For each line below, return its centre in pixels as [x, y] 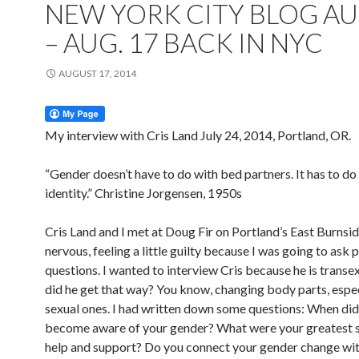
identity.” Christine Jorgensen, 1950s [143, 193]
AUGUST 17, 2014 [97, 73]
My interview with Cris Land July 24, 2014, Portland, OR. [198, 135]
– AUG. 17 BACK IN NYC [184, 42]
